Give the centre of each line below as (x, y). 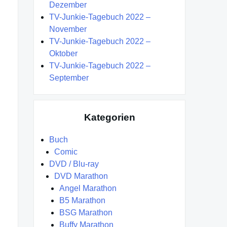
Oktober (63, 53)
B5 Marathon (82, 201)
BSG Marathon (86, 213)
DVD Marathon (81, 176)
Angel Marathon (88, 188)
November (68, 29)
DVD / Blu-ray (74, 164)
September (69, 78)
